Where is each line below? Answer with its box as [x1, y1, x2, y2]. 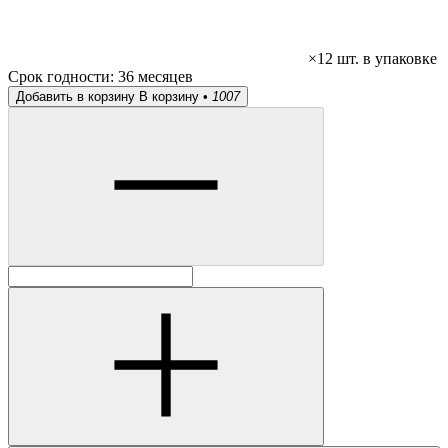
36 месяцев [118, 68, 193, 86]
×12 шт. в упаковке [308, 50, 437, 68]
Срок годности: [8, 68, 118, 86]
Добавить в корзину [16, 89, 135, 105]
